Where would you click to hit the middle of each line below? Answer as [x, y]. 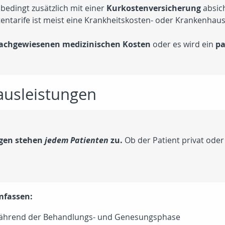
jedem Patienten [77, 140]
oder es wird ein [183, 44]
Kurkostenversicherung [154, 8]
